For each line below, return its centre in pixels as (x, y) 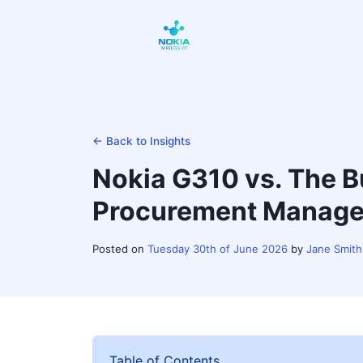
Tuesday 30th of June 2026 (218, 249)
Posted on (120, 249)
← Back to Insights (141, 141)
